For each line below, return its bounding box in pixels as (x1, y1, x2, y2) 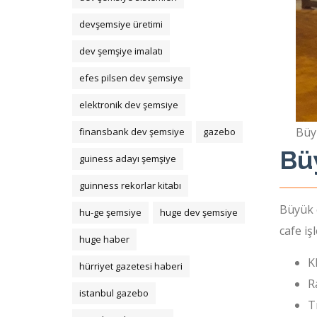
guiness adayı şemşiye (79, 152, 176, 165)
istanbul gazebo (79, 287, 149, 299)
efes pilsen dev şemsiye (79, 71, 183, 84)
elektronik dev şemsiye (79, 98, 178, 111)
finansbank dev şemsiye (79, 125, 185, 138)
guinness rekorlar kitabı (79, 179, 181, 192)
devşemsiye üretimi (79, 18, 163, 30)
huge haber (79, 233, 129, 246)
